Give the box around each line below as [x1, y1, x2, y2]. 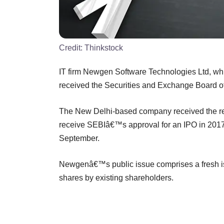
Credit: [59, 43, 84, 52]
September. [59, 133, 99, 142]
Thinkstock [84, 43, 123, 52]
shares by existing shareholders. [59, 173, 173, 182]
